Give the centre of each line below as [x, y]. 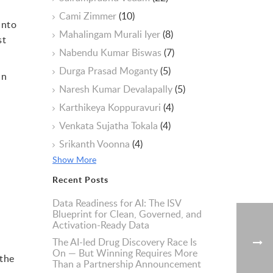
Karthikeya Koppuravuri [111, 107]
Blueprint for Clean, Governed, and [127, 214]
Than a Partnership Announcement [127, 264]
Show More [74, 159]
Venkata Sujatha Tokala [110, 126]
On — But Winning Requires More [125, 253]
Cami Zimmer [89, 16]
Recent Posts [80, 179]
